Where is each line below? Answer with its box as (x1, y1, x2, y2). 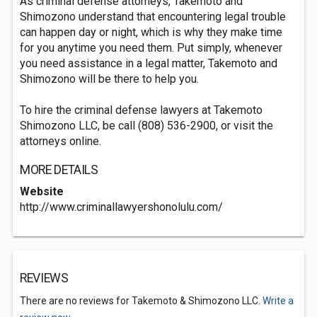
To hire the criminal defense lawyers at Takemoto (20, 103, 263, 117)
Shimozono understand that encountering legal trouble (20, 10, 286, 23)
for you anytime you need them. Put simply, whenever (20, 41, 282, 54)
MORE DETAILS (20, 163, 98, 177)
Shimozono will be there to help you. (20, 72, 199, 86)
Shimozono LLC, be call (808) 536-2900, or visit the (20, 119, 273, 132)
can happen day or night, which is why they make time (20, 25, 282, 39)
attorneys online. (20, 134, 101, 148)
